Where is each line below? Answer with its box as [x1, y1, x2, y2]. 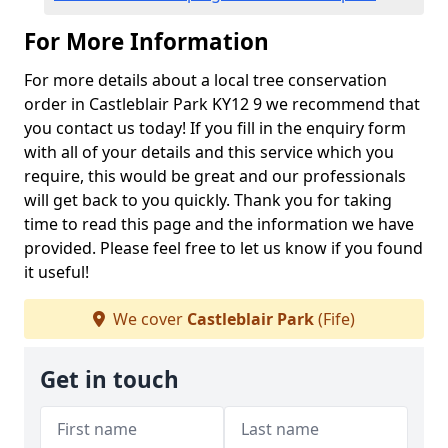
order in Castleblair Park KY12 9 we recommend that [24, 93, 420, 115]
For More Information [24, 26, 269, 57]
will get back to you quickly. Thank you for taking [24, 189, 392, 211]
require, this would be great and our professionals [24, 165, 406, 187]
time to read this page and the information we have [24, 213, 414, 235]
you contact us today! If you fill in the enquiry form [24, 117, 406, 139]
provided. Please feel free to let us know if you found [24, 237, 423, 259]
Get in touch [40, 364, 179, 395]
